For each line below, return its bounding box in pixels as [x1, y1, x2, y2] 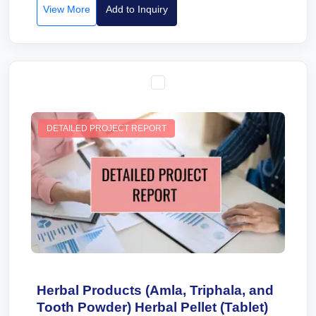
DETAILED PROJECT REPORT [47, 123, 166, 133]
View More [43, 4, 90, 15]
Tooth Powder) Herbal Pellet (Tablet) [37, 300, 268, 315]
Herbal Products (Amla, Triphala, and [37, 283, 274, 298]
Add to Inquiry [106, 4, 168, 15]
